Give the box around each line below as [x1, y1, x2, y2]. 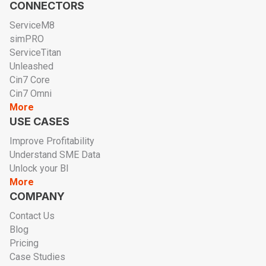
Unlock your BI [9, 163, 69, 175]
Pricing [9, 237, 39, 249]
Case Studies [9, 251, 65, 263]
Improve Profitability [9, 135, 94, 147]
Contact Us [9, 210, 55, 222]
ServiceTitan [9, 47, 61, 59]
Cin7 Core [9, 74, 50, 86]
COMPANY [9, 190, 65, 203]
